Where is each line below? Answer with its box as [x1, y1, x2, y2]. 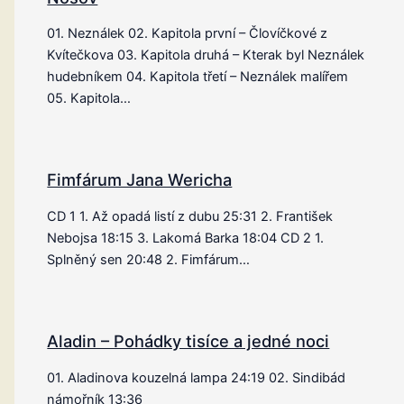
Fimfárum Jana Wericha [47, 170, 233, 190]
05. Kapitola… [47, 90, 132, 107]
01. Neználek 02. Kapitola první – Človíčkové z [47, 25, 328, 42]
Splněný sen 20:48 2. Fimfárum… [47, 251, 251, 268]
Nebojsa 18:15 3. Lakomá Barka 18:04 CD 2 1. [47, 229, 325, 246]
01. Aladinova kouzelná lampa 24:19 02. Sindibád [47, 369, 346, 386]
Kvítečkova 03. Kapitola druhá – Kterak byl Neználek [47, 47, 365, 64]
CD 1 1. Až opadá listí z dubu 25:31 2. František [47, 207, 334, 225]
